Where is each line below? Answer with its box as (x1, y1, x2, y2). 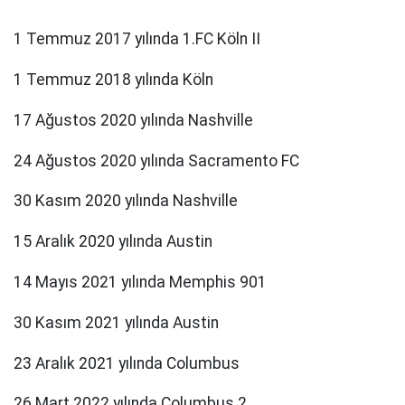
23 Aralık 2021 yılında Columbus (14, 353, 240, 372)
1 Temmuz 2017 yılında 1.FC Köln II (14, 30, 260, 49)
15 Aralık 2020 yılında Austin (14, 232, 212, 251)
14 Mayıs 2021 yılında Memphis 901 (14, 273, 267, 292)
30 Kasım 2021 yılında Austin (14, 313, 219, 332)
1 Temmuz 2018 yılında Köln (14, 71, 213, 89)
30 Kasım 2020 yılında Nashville (14, 192, 238, 211)
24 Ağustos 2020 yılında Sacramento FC (14, 151, 299, 170)
